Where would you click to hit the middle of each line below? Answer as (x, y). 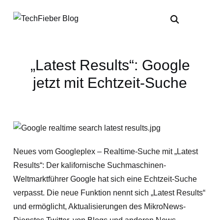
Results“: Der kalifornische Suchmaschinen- (89, 165)
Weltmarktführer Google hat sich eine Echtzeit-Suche (105, 179)
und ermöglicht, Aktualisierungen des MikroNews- (99, 206)
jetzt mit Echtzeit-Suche (110, 83)
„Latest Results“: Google (110, 65)
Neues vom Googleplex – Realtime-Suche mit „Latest (105, 151)
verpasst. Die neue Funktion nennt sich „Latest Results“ (109, 193)
